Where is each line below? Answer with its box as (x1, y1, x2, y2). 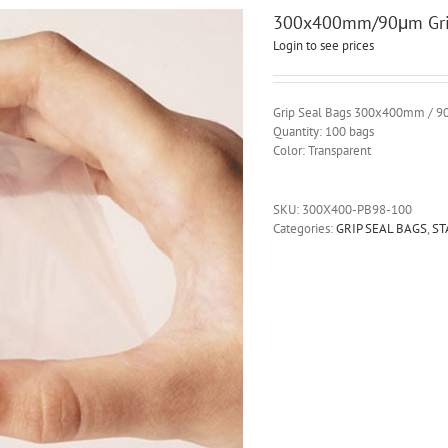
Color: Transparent (272, 142, 371, 159)
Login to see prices (272, 37, 374, 54)
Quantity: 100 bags (272, 123, 374, 140)
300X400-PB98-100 (301, 201, 412, 218)
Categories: (272, 220, 336, 237)
